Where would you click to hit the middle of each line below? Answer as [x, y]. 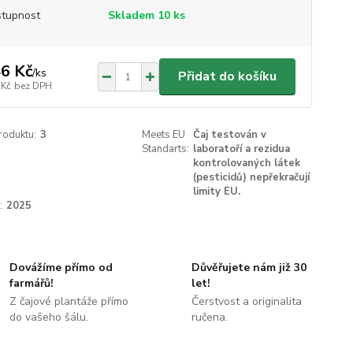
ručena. [209, 317]
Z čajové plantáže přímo [69, 301]
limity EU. [217, 191]
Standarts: [166, 149]
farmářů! [32, 283]
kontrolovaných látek [247, 163]
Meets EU [164, 135]
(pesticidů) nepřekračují [252, 177]
